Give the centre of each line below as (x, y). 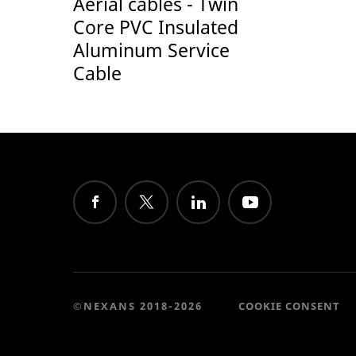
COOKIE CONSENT (289, 306)
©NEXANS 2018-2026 (138, 306)
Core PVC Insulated (156, 27)
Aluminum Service (151, 50)
